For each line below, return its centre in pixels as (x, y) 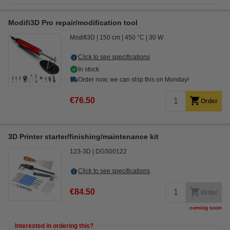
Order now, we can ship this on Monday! (133, 80)
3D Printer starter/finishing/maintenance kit (83, 137)
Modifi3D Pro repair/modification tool (73, 23)
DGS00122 (111, 151)
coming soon (206, 208)
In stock (89, 69)
